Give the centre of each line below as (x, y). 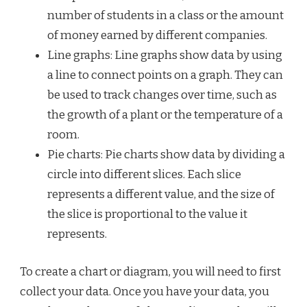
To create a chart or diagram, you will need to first (150, 271)
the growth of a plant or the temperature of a (165, 115)
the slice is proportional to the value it (147, 214)
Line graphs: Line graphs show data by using (165, 56)
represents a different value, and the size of (161, 195)
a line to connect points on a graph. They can (165, 75)
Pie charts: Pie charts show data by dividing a (166, 155)
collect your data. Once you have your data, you (145, 291)
